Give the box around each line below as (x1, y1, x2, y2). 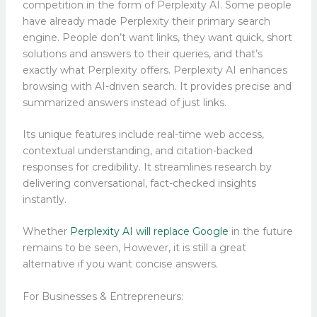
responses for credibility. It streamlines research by (22, 160, 272, 173)
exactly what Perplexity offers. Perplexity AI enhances (22, 63, 287, 76)
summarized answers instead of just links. (22, 96, 229, 109)
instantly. (22, 192, 67, 206)
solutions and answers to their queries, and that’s (22, 47, 263, 60)
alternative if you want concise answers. (22, 258, 218, 271)
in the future (228, 225, 293, 238)
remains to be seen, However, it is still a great (22, 241, 246, 255)
